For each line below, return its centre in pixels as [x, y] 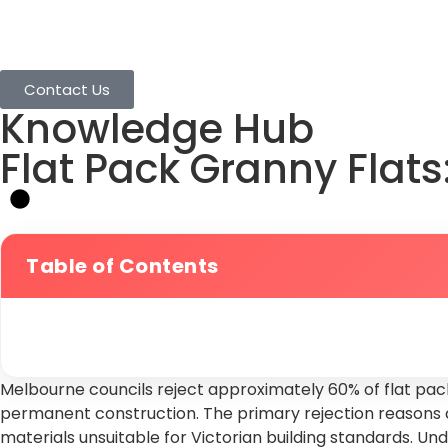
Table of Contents [122, 266]
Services [281, 46]
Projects [386, 46]
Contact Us [67, 89]
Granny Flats [157, 46]
